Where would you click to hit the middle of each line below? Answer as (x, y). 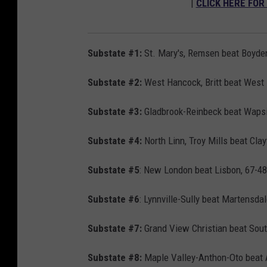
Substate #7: (115, 229)
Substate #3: (115, 112)
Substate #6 (114, 199)
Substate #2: (115, 83)
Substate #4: (115, 141)
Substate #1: (115, 53)
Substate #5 (114, 170)
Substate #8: (115, 258)
